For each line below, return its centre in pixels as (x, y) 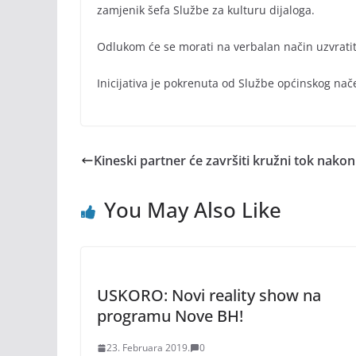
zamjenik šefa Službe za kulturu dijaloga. (206, 10)
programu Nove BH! (170, 316)
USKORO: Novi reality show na (209, 295)
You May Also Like (193, 210)
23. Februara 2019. (148, 348)
